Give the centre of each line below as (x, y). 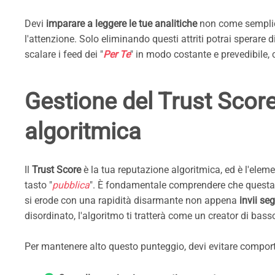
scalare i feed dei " (64, 54)
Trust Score (56, 169)
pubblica (71, 185)
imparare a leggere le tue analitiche (122, 23)
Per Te (117, 54)
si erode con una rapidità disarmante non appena (132, 200)
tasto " (38, 185)
